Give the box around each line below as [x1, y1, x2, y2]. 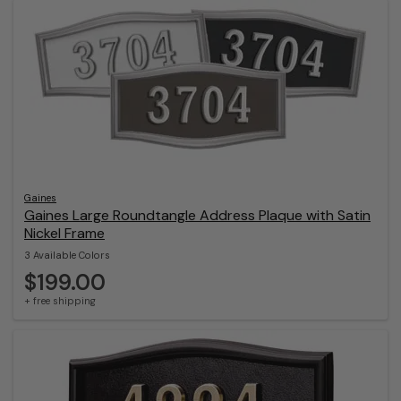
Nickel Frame [24, 223, 105, 243]
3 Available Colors [24, 248, 110, 261]
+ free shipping [24, 294, 96, 308]
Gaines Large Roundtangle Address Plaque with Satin [24, 205, 371, 225]
